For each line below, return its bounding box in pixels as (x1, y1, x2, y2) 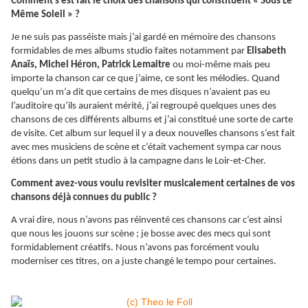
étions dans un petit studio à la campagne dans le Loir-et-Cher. (11, 156, 266, 167)
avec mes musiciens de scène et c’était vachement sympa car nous (11, 142, 281, 153)
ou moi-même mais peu (173, 60, 270, 71)
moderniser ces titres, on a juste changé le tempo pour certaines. (11, 256, 276, 267)
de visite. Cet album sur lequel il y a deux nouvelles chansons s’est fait (11, 129, 295, 140)
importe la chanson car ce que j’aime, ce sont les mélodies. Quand (11, 74, 280, 85)
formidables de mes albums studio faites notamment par (11, 46, 247, 57)
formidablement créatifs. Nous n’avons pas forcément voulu (11, 243, 259, 254)
